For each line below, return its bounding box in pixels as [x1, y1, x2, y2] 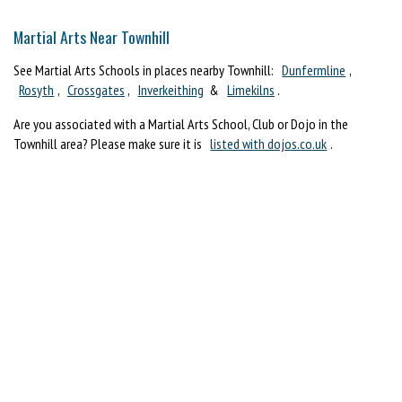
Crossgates [66, 80, 125, 99]
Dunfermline [282, 60, 346, 79]
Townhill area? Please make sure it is [13, 134, 205, 153]
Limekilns [227, 80, 275, 99]
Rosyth [19, 80, 55, 99]
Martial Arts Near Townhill [13, 24, 170, 48]
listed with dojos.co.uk [210, 134, 328, 153]
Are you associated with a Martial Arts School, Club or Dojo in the [13, 114, 348, 133]
